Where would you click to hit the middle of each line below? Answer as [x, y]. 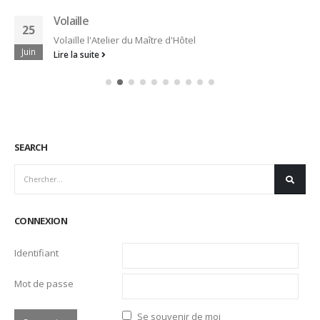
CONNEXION [41, 221]
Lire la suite [77, 54]
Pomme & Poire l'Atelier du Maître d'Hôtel [142, 40]
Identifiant [36, 253]
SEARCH [31, 147]
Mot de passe [44, 284]
